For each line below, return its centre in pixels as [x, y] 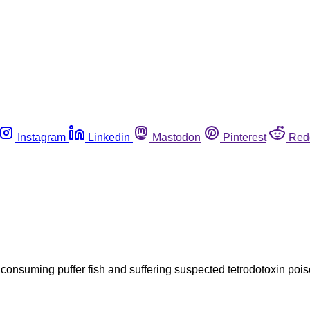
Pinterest [245, 137]
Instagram [42, 137]
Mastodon [176, 137]
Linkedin [109, 137]
